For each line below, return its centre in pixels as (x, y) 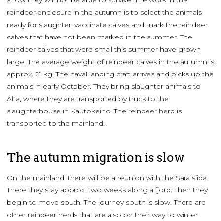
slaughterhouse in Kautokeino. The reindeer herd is (94, 111)
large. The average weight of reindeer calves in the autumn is (110, 61)
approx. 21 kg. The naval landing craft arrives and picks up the (110, 74)
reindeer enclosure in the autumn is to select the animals (104, 12)
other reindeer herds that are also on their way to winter (102, 214)
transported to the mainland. (56, 123)
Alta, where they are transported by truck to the (88, 98)
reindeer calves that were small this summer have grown (104, 49)
